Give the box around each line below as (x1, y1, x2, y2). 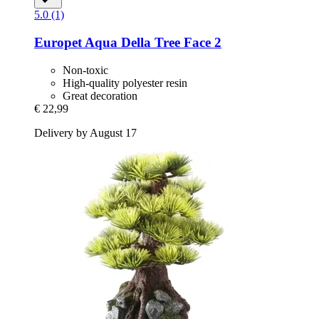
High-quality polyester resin (63, 76, 187, 89)
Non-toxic (63, 63, 108, 76)
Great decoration (63, 89, 137, 102)
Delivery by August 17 (34, 126, 137, 139)
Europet (34, 35, 82, 51)
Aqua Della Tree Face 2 (82, 35, 221, 51)
